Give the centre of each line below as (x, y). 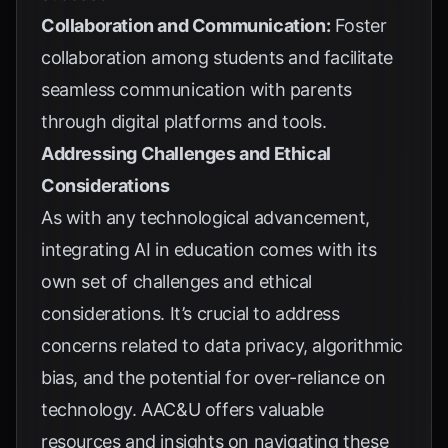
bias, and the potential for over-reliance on (213, 377)
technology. (91, 409)
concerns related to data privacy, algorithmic (222, 345)
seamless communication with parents (197, 89)
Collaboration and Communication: (186, 25)
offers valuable (262, 409)
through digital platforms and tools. (184, 121)
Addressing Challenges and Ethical (186, 153)
